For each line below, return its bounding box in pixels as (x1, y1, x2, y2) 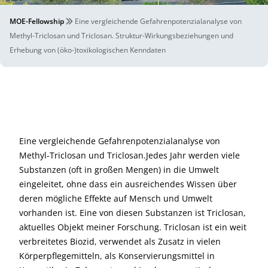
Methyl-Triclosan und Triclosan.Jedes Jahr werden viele (19, 150, 240, 161)
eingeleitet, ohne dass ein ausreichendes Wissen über (19, 178, 237, 190)
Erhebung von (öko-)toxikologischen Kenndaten (10, 45, 166, 55)
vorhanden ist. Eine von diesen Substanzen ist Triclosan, (19, 207, 246, 218)
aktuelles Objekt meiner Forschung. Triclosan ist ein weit (19, 221, 246, 233)
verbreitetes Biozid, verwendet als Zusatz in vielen (19, 236, 221, 247)
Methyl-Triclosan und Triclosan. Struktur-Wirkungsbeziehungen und (10, 31, 233, 41)
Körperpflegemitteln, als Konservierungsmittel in (19, 250, 215, 261)
